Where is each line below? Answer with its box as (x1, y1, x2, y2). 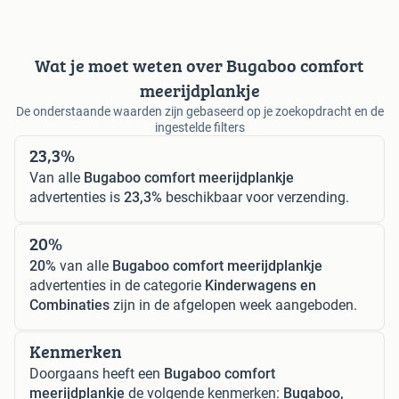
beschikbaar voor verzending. (162, 189, 349, 207)
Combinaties (29, 297, 110, 314)
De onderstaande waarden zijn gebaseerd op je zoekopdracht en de (15, 104, 384, 119)
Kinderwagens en (205, 277, 316, 295)
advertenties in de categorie (29, 277, 205, 295)
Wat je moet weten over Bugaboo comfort (35, 53, 364, 79)
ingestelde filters (154, 120, 245, 135)
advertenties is (29, 189, 124, 207)
